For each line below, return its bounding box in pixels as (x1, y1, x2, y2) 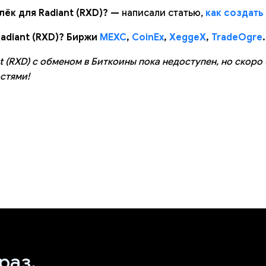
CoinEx (132, 31, 164, 43)
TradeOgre (211, 31, 262, 43)
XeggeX (169, 31, 206, 43)
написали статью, (119, 7, 205, 19)
